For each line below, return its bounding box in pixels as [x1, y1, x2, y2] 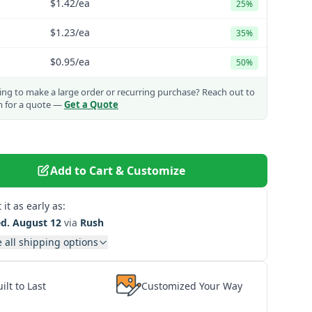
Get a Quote [64, 98, 118, 111]
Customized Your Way [141, 279, 242, 292]
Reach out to [200, 86, 255, 98]
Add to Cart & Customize [50, 163, 185, 178]
